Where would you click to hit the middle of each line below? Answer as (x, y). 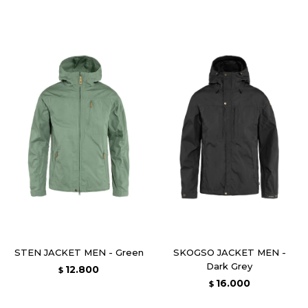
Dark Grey (229, 266)
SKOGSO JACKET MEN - (229, 252)
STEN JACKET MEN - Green (79, 252)
